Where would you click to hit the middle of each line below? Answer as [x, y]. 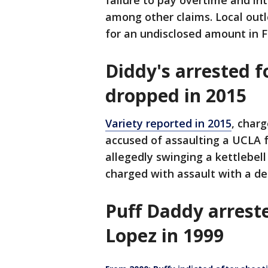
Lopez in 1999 [165, 236]
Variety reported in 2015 [168, 124]
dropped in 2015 [176, 96]
